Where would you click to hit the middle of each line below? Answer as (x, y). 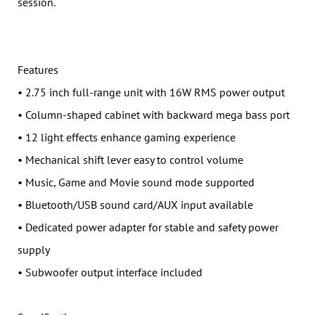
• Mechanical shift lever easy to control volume (130, 160)
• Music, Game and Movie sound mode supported (136, 182)
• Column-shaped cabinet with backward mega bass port (154, 115)
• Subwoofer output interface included (110, 272)
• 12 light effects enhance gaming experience (127, 137)
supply (34, 250)
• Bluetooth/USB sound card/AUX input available (135, 205)
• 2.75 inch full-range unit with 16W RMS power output (151, 92)
